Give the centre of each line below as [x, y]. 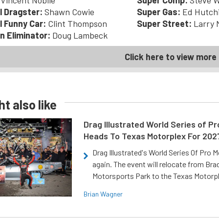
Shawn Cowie [68, 12]
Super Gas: [160, 12]
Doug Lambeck [80, 35]
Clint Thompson [77, 23]
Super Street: [165, 23]
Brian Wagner [103, 194]
